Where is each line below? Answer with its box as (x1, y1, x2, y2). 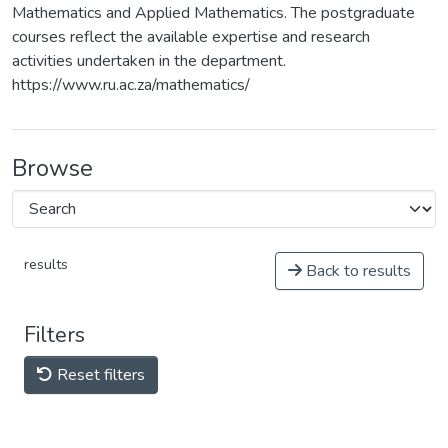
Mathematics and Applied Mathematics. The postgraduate (12, 2, 415, 24)
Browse (12, 152, 93, 184)
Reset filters (53, 364, 145, 386)
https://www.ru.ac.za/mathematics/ (12, 74, 250, 96)
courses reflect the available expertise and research (12, 26, 370, 48)
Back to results (302, 260, 411, 282)
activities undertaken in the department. (12, 50, 286, 72)
